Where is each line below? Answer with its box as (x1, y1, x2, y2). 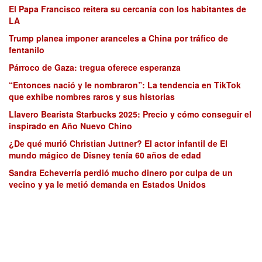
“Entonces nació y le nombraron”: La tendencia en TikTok (9, 79, 241, 91)
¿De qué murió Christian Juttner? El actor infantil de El (9, 137, 227, 150)
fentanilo (9, 44, 44, 56)
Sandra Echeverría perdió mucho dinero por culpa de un (9, 167, 233, 179)
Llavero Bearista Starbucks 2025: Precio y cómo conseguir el (9, 108, 251, 120)
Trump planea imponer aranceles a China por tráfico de (9, 32, 228, 44)
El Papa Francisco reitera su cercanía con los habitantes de (9, 3, 246, 15)
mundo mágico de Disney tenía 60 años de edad (9, 149, 201, 161)
